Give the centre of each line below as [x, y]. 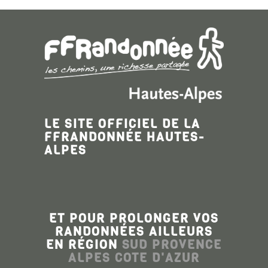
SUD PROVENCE [172, 245]
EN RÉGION [84, 245]
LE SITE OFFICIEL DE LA [122, 124]
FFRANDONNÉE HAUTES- [125, 137]
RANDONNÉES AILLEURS [134, 232]
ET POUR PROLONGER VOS [134, 218]
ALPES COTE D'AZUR [134, 258]
